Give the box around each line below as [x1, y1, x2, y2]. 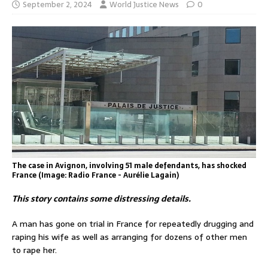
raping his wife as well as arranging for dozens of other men [12, 230, 247, 243]
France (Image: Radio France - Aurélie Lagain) [12, 169, 179, 181]
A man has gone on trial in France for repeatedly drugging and [12, 217, 254, 230]
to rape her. [12, 243, 57, 257]
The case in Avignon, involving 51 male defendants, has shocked [12, 159, 246, 172]
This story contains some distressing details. [12, 191, 191, 205]
